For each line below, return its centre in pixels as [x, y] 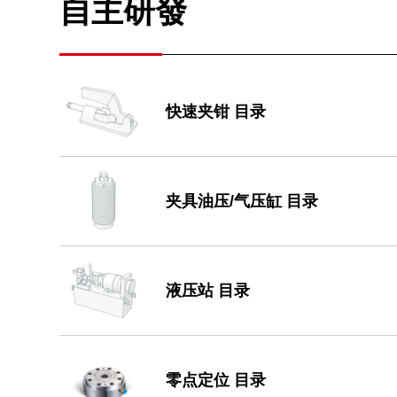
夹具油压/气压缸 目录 [242, 201]
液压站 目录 [208, 291]
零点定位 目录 [216, 380]
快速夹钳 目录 [216, 112]
